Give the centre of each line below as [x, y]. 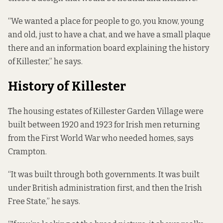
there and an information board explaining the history [109, 48]
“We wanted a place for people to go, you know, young [106, 21]
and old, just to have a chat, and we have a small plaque [109, 34]
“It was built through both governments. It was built [104, 174]
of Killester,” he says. [45, 61]
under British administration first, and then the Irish [105, 188]
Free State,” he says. [44, 201]
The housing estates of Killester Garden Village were [106, 111]
